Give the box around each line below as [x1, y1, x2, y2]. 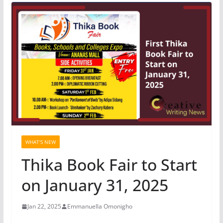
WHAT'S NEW [25, 138, 56, 146]
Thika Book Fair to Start [21, 154, 197, 176]
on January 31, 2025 [21, 174, 168, 196]
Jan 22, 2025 [27, 202, 61, 211]
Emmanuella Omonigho [67, 202, 132, 211]
